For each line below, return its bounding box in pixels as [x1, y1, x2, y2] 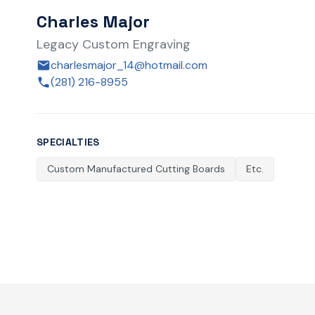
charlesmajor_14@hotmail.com [51, 58, 207, 72]
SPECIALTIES [37, 136, 100, 148]
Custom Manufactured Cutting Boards [47, 162, 225, 175]
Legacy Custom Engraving [37, 36, 191, 53]
